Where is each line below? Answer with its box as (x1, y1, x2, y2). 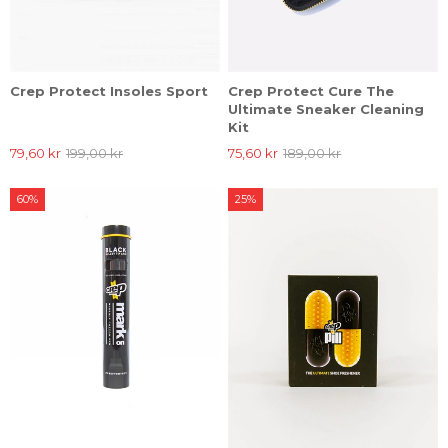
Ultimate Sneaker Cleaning (228, 100, 425, 117)
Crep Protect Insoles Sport (10, 82, 208, 99)
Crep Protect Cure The (228, 82, 395, 99)
